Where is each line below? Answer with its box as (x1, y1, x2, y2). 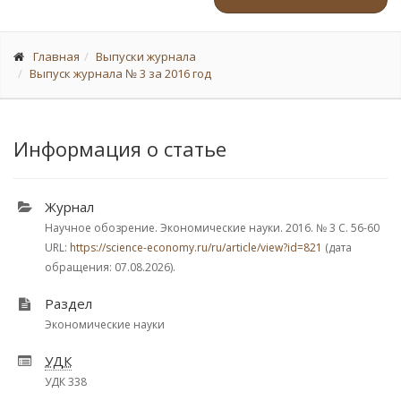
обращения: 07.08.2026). (45, 260, 175, 275)
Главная (33, 48, 80, 64)
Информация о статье (13, 135, 226, 162)
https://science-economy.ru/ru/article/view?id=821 (70, 240, 322, 255)
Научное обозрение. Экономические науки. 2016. (45, 220, 316, 235)
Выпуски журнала (96, 48, 196, 64)
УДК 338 (45, 374, 87, 389)
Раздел (45, 294, 92, 312)
